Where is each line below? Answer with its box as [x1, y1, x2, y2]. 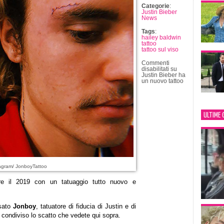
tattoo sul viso [141, 46, 178, 52]
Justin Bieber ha [141, 72, 185, 78]
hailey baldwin [141, 34, 181, 40]
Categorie [141, 3, 169, 9]
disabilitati [141, 66, 169, 72]
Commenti [141, 60, 169, 66]
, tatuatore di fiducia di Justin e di [35, 202, 136, 210]
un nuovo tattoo [141, 78, 183, 84]
